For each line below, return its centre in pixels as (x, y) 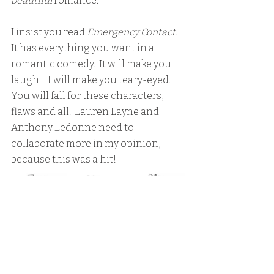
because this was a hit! (64, 159)
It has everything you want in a (83, 48)
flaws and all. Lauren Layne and (86, 111)
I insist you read (48, 32)
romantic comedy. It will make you (92, 64)
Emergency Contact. (131, 32)
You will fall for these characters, (88, 95)
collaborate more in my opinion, (87, 143)
